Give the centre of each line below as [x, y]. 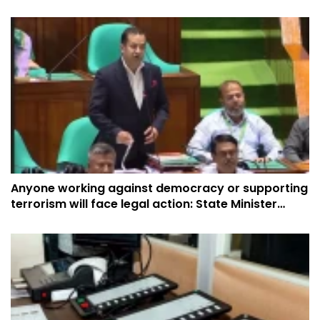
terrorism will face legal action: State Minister [144, 204]
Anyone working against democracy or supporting [159, 188]
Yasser [31, 219]
